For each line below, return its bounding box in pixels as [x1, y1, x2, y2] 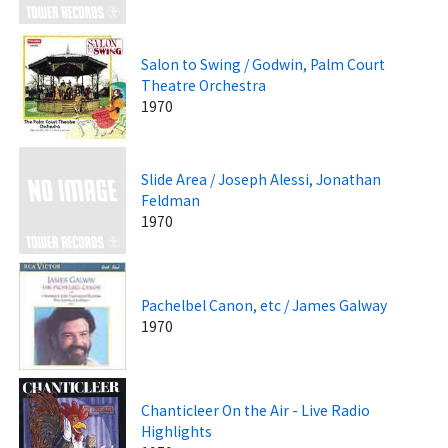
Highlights [141, 420, 213, 441]
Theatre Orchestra [141, 74, 267, 95]
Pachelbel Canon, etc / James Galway [141, 294, 388, 315]
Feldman [141, 190, 201, 211]
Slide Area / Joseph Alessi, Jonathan [141, 169, 382, 190]
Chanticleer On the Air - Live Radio [141, 399, 371, 420]
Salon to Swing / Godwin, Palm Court [141, 53, 386, 74]
